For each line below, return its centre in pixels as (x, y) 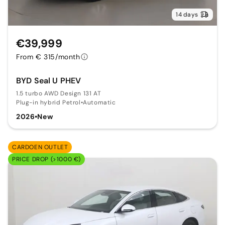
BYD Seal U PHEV (49, 81)
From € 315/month (48, 57)
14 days (187, 15)
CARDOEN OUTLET (40, 147)
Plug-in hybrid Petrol (48, 103)
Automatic (99, 103)
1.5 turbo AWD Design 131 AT (59, 94)
